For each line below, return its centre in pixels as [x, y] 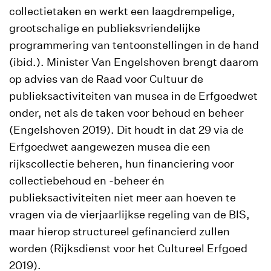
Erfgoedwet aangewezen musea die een [110, 147]
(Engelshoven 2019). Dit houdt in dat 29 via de [126, 130]
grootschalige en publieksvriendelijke [105, 28]
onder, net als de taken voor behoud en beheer [126, 113]
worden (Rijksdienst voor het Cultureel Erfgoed [128, 248]
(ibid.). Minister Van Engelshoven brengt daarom [134, 62]
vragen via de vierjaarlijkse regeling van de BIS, [129, 214]
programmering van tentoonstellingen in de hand [134, 45]
